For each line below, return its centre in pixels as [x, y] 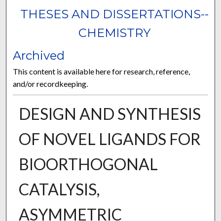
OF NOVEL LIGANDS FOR [110, 139]
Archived [39, 56]
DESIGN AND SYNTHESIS [110, 114]
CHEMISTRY [114, 33]
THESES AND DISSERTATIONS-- [114, 14]
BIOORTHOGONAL [88, 164]
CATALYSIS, [59, 189]
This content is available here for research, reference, [102, 72]
